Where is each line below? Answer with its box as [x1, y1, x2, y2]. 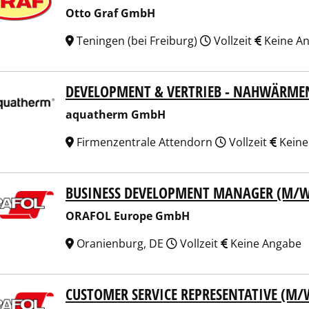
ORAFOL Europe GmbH [66, 208, 190, 223]
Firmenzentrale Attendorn [74, 134, 215, 150]
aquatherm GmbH [66, 107, 166, 122]
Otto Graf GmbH [66, 6, 155, 21]
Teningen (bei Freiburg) [74, 33, 200, 48]
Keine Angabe [228, 236, 301, 251]
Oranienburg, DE [74, 236, 166, 251]
